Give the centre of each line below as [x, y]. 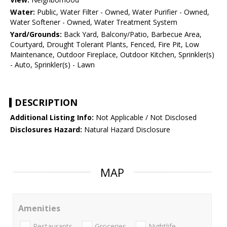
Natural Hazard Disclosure [126, 130]
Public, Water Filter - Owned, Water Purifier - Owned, [122, 12]
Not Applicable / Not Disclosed [145, 118]
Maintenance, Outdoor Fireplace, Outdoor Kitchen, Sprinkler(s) [112, 55]
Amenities [39, 209]
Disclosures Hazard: [46, 130]
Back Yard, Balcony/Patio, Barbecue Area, [132, 34]
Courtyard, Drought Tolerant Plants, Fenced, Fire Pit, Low [105, 45]
